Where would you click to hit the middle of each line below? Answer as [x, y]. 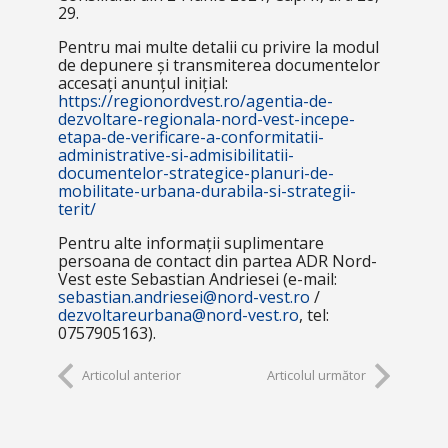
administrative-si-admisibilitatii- [175, 155]
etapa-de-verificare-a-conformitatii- [190, 137]
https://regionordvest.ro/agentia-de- [195, 101]
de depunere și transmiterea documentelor [218, 65]
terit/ [76, 209]
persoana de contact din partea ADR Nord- [217, 261]
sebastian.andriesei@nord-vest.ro [183, 297]
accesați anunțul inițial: [142, 83]
